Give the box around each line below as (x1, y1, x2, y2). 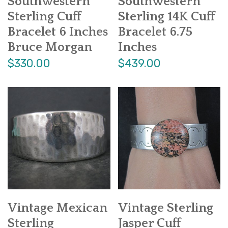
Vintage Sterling (118, 201, 213, 216)
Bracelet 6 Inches (8, 24, 108, 39)
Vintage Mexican (8, 201, 107, 216)
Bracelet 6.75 (118, 24, 192, 39)
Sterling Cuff (8, 9, 81, 24)
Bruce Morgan (8, 40, 92, 54)
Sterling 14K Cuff (118, 9, 215, 24)
